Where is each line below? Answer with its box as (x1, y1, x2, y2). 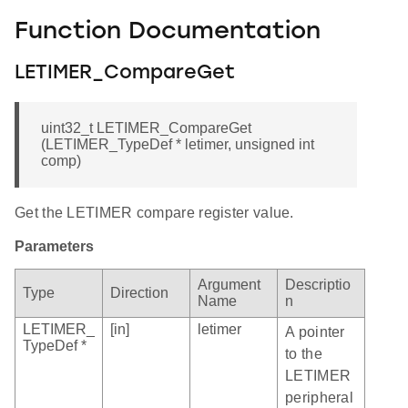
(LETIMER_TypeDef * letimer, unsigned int (41, 137, 314, 153)
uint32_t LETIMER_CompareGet (41, 120, 251, 137)
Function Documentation (15, 19, 321, 45)
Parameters (15, 239, 94, 255)
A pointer (285, 324, 345, 341)
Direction (110, 285, 168, 301)
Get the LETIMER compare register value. (15, 205, 294, 221)
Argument (198, 277, 260, 293)
